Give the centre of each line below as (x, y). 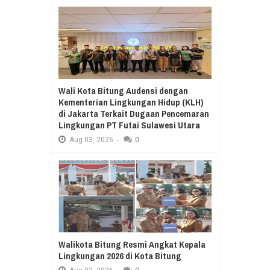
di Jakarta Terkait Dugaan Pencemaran (134, 114)
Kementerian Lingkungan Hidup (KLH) (131, 102)
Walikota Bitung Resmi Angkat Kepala (132, 245)
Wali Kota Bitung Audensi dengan (123, 91)
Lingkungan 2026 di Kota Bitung (120, 256)
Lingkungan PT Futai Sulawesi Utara (129, 125)
